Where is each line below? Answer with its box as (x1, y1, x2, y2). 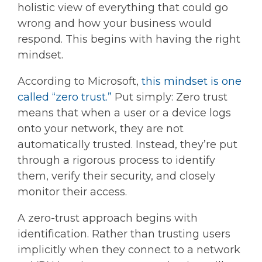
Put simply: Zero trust (112, 90, 227, 104)
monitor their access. (18, 185, 127, 198)
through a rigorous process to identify (18, 153, 215, 167)
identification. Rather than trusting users (18, 227, 230, 240)
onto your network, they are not (18, 122, 184, 135)
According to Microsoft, (18, 74, 142, 88)
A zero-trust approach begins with (18, 211, 198, 225)
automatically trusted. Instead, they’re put (18, 137, 237, 151)
